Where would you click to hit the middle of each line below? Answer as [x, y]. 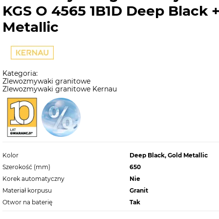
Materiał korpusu [27, 190]
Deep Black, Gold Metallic [168, 155]
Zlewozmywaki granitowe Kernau [59, 89]
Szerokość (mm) [26, 167]
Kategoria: [20, 73]
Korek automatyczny [33, 179]
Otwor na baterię [27, 202]
